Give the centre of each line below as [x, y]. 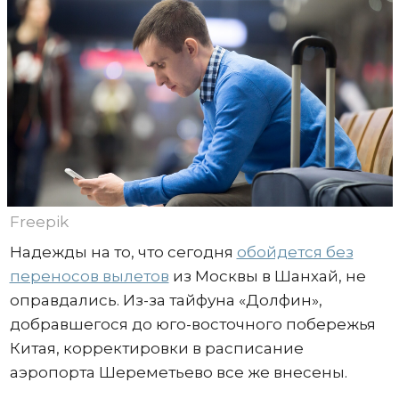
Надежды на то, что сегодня [123, 252]
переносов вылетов [89, 276]
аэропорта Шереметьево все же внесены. [180, 372]
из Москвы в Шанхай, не [267, 276]
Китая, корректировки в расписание [156, 348]
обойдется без [295, 252]
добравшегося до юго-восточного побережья [192, 324]
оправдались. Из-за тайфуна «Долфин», [166, 300]
